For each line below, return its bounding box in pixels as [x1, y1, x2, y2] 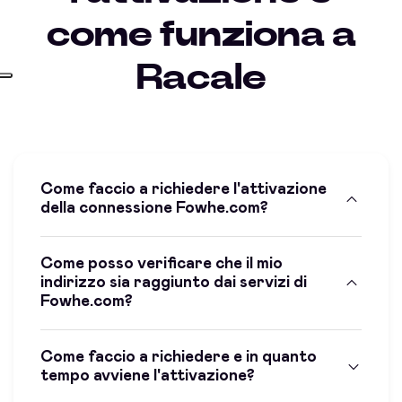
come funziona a [46, 16, 356, 53]
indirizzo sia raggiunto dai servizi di [40, 274, 307, 291]
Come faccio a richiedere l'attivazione [40, 180, 327, 197]
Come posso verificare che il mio [40, 255, 283, 272]
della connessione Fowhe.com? [40, 199, 268, 216]
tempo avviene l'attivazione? [40, 367, 255, 384]
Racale [135, 59, 267, 96]
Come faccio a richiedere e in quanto [40, 348, 317, 365]
